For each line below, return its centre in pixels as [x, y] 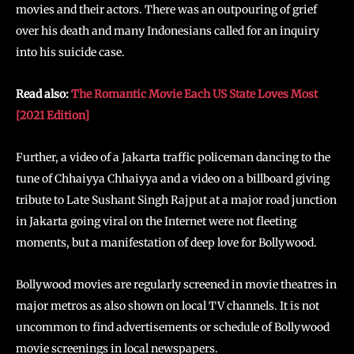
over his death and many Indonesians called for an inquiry [168, 30]
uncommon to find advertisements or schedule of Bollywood [173, 327]
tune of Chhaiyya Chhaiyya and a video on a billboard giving [173, 178]
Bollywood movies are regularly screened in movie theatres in [176, 284]
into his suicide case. [70, 52]
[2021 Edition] [53, 115]
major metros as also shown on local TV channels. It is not [168, 305]
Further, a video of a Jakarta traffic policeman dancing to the [173, 157]
